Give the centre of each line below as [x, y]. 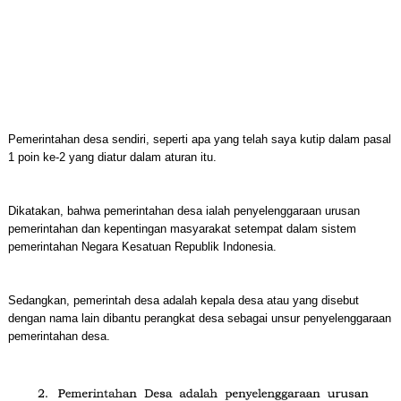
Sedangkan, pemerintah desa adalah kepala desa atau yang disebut [183, 300]
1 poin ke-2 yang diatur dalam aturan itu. [112, 157]
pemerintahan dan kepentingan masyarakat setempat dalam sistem [182, 229]
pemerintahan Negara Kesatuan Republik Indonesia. [142, 247]
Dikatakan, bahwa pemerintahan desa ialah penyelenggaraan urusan [183, 211]
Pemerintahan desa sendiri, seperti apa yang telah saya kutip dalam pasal [199, 139]
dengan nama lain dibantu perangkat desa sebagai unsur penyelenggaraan [199, 318]
